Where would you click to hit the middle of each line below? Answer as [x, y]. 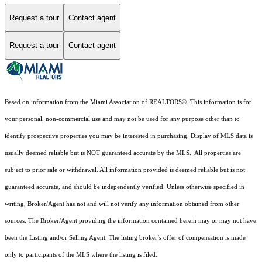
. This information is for [219, 102]
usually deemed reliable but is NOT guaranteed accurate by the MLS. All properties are [123, 153]
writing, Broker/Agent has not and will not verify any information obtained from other [122, 204]
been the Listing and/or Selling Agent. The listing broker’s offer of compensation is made [125, 237]
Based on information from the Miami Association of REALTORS [93, 102]
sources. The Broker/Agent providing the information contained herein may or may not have [130, 220]
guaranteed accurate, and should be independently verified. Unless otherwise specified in [125, 187]
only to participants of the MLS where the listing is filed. [82, 254]
